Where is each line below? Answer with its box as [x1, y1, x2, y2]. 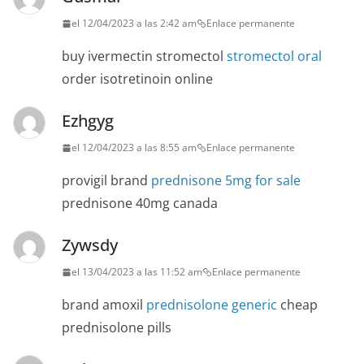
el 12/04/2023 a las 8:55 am [71, 141, 197, 155]
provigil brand [62, 171, 151, 190]
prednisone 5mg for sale [151, 171, 301, 190]
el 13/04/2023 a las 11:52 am [71, 265, 202, 279]
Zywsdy [62, 234, 118, 257]
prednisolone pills [62, 318, 171, 337]
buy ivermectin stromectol [62, 47, 227, 66]
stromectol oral [227, 47, 322, 66]
